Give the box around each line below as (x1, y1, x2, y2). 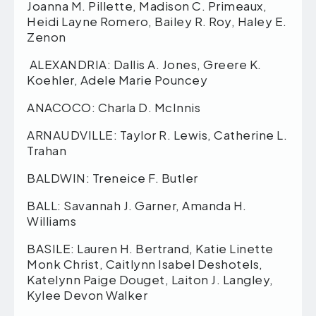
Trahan (27, 142, 91, 158)
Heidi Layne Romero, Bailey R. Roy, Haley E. (27, 13, 287, 29)
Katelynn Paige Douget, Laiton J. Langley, (27, 271, 274, 287)
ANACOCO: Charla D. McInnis (27, 99, 200, 115)
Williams (27, 212, 76, 229)
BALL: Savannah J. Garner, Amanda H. (27, 197, 247, 213)
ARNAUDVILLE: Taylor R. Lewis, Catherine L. (27, 126, 287, 142)
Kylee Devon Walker (27, 286, 147, 303)
